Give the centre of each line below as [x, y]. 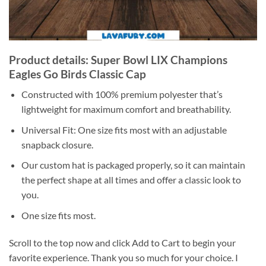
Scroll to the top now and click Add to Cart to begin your [122, 242]
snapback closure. [57, 144]
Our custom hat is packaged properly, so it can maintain [133, 165]
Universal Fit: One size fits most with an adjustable [124, 129]
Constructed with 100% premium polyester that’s [122, 94]
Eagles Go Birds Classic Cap [77, 74]
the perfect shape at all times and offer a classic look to [131, 180]
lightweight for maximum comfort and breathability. [126, 109]
